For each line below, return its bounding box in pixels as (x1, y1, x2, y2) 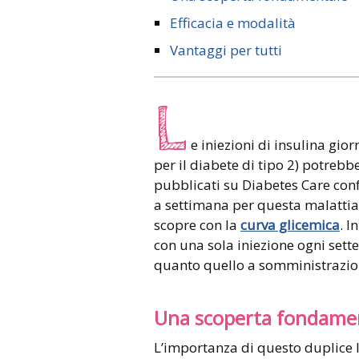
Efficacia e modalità (170, 13, 296, 32)
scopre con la (154, 215, 240, 234)
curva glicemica (240, 215, 340, 234)
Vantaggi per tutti (170, 40, 282, 59)
